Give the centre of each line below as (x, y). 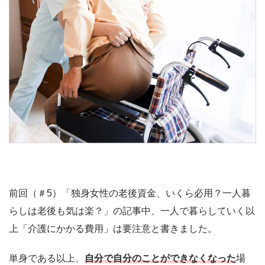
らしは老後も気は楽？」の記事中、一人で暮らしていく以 (132, 211)
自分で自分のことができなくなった (160, 258)
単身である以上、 (47, 258)
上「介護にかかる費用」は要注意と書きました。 (113, 229)
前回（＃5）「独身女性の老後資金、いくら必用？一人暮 (130, 193)
